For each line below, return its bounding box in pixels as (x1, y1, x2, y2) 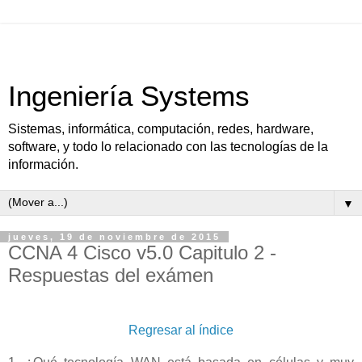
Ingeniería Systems (8, 81, 250, 112)
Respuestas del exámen (8, 264, 213, 286)
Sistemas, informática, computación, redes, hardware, (8, 122, 314, 136)
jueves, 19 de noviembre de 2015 (8, 232, 221, 242)
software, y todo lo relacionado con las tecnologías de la (8, 140, 328, 154)
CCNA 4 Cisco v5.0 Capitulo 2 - (8, 242, 276, 263)
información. (8, 158, 78, 171)
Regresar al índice (128, 322, 234, 337)
